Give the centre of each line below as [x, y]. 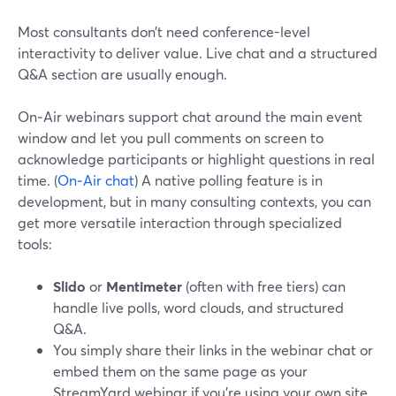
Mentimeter [144, 286]
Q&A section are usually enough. [122, 74]
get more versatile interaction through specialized [180, 222]
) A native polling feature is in [228, 180]
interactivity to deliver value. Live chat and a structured [198, 53]
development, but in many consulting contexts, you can [194, 201]
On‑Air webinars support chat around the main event [190, 116]
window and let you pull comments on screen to [171, 137]
